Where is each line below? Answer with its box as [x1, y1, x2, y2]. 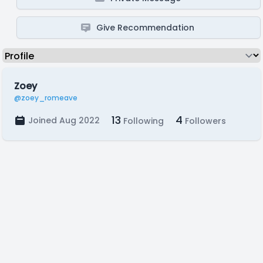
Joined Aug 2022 [28, 114, 100, 126]
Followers [183, 115, 226, 127]
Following [121, 115, 164, 127]
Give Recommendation [96, 22, 195, 33]
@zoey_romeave [14, 93, 77, 103]
